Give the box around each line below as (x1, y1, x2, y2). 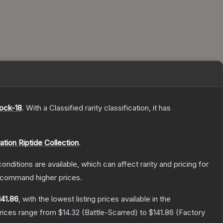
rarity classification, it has (83, 103, 171, 113)
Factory (179, 208, 205, 218)
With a (24, 103, 49, 113)
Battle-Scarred (85, 208, 135, 218)
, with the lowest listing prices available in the (18, 194, 171, 204)
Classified (49, 103, 83, 113)
